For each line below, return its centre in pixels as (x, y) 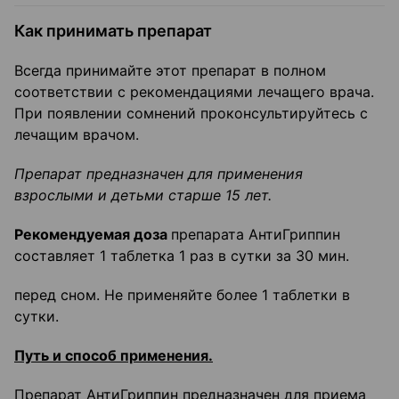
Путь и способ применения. (114, 356)
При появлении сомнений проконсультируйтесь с (191, 114)
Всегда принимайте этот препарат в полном (170, 71)
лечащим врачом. (77, 135)
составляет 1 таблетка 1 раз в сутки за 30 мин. (182, 256)
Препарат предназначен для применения (159, 174)
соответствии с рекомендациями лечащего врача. (194, 92)
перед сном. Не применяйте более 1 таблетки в (182, 295)
